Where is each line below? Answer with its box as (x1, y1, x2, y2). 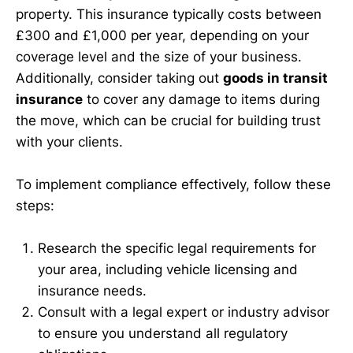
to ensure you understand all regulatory (38, 325, 288, 342)
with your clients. (16, 133, 123, 150)
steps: (16, 197, 54, 214)
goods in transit (223, 69, 328, 86)
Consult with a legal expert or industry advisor (38, 304, 329, 321)
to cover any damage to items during (83, 91, 320, 107)
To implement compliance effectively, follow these (16, 176, 331, 192)
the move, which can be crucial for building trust (16, 112, 321, 128)
